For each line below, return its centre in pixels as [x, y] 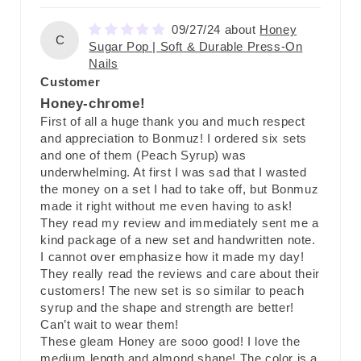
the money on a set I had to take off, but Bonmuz [180, 189]
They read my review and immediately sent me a [180, 223]
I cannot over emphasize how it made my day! [172, 257]
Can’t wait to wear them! [110, 325]
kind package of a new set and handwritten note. [178, 240]
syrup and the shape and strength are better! [167, 308]
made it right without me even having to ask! [166, 206]
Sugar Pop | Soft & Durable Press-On [196, 47]
